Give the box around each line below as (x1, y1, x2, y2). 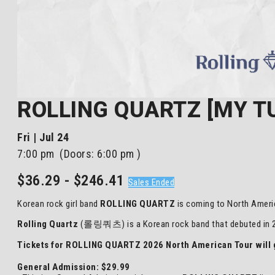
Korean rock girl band (17, 198, 100, 209)
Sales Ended (128, 177, 174, 188)
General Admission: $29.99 (17, 261, 130, 273)
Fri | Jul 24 (17, 131, 69, 144)
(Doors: (60, 147, 97, 160)
